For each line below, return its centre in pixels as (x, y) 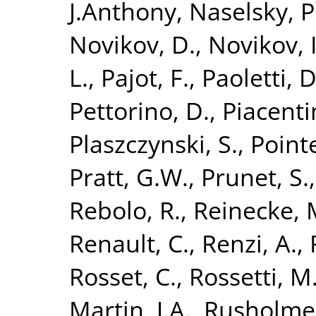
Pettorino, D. (139, 110)
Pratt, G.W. (129, 176)
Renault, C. (129, 243)
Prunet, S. (255, 176)
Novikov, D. (132, 44)
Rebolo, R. (125, 209)
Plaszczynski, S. (153, 143)
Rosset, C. (123, 276)
